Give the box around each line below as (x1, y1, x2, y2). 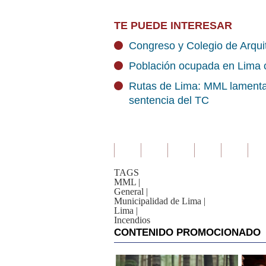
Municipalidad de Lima (114, 196, 201, 206)
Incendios (114, 215, 150, 225)
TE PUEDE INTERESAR (114, 20, 232, 31)
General (114, 186, 144, 197)
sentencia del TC (129, 94, 209, 106)
